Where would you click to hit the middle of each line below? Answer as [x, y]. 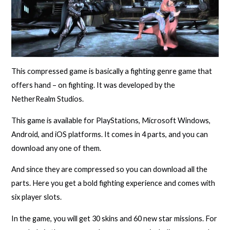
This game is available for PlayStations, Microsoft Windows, [111, 120]
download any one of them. [56, 148]
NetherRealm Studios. [48, 99]
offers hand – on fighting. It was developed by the [93, 85]
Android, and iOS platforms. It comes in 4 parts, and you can [110, 134]
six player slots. [37, 197]
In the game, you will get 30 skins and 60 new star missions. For [114, 219]
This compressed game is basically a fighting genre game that [112, 71]
